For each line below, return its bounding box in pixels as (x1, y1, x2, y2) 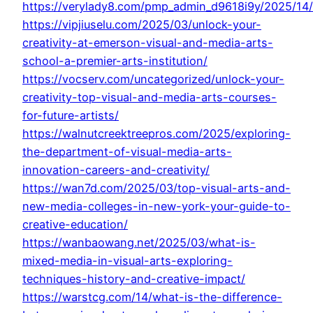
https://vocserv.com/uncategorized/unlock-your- (22, 72, 284, 87)
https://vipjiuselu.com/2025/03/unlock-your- (22, 17, 261, 32)
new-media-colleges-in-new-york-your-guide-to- (22, 199, 291, 214)
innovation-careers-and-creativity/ (22, 163, 210, 177)
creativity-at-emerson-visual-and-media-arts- (22, 36, 273, 50)
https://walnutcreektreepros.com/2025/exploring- (22, 126, 291, 141)
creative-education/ (22, 217, 128, 232)
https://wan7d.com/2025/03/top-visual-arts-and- (22, 181, 291, 196)
